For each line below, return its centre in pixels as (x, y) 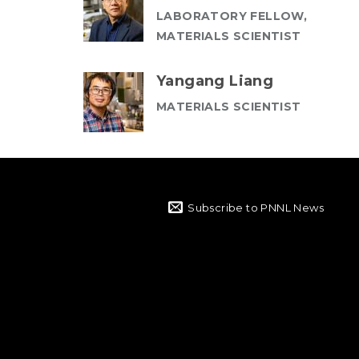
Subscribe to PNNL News (256, 208)
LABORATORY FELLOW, (232, 16)
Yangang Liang (215, 81)
